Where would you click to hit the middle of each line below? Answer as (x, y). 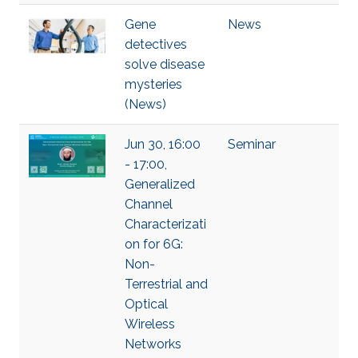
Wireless (150, 324)
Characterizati (165, 224)
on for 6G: (154, 244)
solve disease (165, 64)
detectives (156, 44)
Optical (146, 304)
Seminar (252, 144)
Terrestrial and (166, 284)
